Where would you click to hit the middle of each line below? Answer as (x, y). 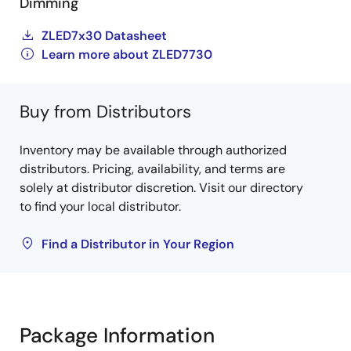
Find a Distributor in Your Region (138, 244)
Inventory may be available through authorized (153, 150)
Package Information (117, 335)
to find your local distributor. (100, 206)
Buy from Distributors (105, 112)
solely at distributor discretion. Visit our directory (161, 188)
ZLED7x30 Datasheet (104, 36)
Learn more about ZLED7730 (127, 54)
